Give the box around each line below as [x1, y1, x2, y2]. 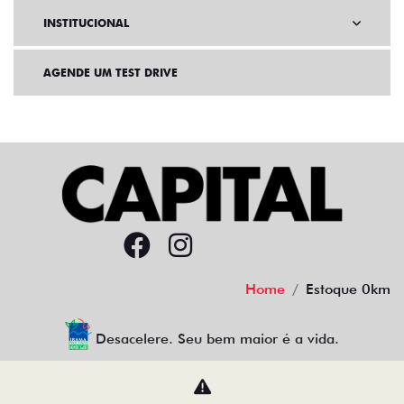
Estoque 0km [306, 280, 390, 298]
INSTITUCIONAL [43, 16, 129, 31]
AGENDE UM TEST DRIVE [43, 66, 178, 80]
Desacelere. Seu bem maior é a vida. [96, 330, 340, 348]
